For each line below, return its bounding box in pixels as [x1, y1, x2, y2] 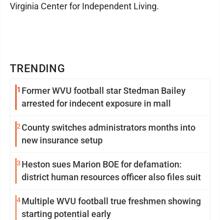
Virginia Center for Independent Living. [10, 1, 159, 11]
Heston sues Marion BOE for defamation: [22, 159, 182, 169]
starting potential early [22, 209, 111, 219]
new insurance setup [22, 135, 103, 145]
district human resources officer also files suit [22, 172, 201, 182]
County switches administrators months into [22, 122, 195, 133]
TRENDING [10, 62, 66, 75]
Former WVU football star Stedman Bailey [22, 85, 186, 96]
